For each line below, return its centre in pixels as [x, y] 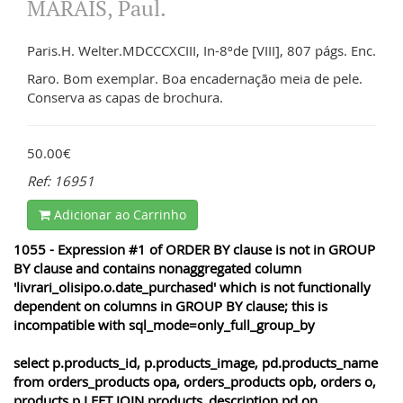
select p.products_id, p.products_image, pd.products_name [196, 362]
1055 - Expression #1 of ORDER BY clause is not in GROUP [194, 249]
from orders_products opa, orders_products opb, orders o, [195, 381]
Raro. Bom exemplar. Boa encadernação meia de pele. [195, 78]
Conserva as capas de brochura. [125, 97]
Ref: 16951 [61, 180]
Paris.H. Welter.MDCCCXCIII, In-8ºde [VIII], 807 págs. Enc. [201, 50]
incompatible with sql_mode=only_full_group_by [164, 324]
